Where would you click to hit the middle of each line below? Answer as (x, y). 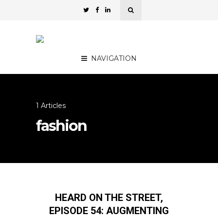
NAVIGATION (114, 58)
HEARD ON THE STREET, (109, 198)
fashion (61, 126)
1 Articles (51, 106)
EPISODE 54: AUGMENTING (109, 211)
